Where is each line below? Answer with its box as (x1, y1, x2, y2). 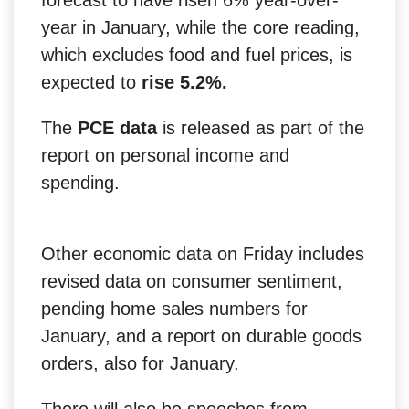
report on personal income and (41, 144, 289, 165)
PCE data (78, 117, 157, 138)
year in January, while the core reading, (41, 16, 360, 37)
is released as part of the (157, 117, 364, 138)
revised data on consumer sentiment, (41, 270, 342, 291)
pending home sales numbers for (41, 298, 308, 319)
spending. (41, 172, 120, 193)
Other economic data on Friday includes (41, 243, 364, 264)
